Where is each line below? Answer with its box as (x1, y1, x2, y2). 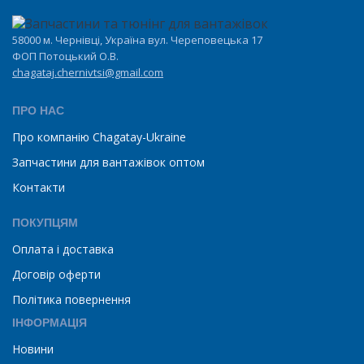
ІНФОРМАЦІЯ (12, 316, 87, 330)
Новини (12, 341, 54, 357)
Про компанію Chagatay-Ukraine (12, 129, 186, 145)
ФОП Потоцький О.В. (12, 49, 119, 64)
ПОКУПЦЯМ (12, 216, 78, 230)
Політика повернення (12, 292, 131, 308)
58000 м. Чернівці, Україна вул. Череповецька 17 (12, 32, 262, 48)
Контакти (12, 180, 65, 196)
